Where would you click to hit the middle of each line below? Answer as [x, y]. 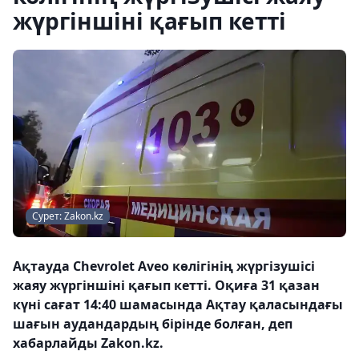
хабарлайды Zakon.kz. [88, 343]
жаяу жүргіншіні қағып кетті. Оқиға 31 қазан [166, 285]
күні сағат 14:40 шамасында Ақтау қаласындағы [178, 305]
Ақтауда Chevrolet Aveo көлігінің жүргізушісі [164, 266]
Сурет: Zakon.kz [68, 216]
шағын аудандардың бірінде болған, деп [153, 324]
